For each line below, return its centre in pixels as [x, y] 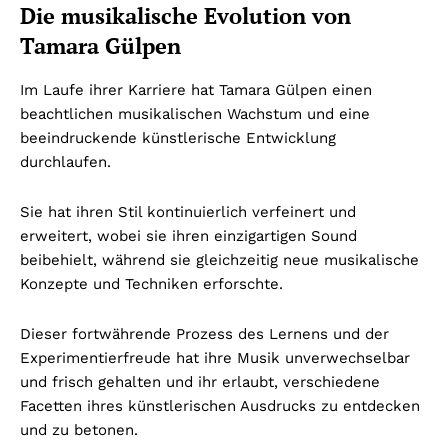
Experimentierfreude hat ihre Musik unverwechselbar [215, 357]
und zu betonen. [79, 429]
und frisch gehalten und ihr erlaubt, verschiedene [200, 381]
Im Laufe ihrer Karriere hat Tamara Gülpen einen [196, 89]
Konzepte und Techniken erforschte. [151, 283]
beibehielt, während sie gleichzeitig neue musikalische [219, 259]
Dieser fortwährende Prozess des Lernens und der [204, 333]
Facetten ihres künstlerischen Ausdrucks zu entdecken [220, 405]
